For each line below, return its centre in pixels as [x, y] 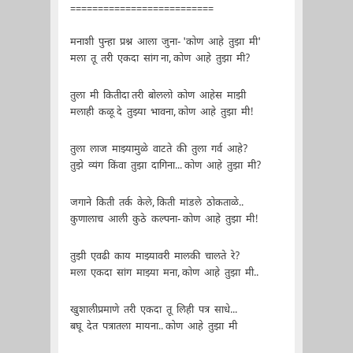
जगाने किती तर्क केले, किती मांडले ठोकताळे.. [156, 203]
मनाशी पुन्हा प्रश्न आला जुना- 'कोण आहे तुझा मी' [165, 42]
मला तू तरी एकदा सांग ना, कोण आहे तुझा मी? [160, 58]
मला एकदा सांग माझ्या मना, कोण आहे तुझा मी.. [164, 273]
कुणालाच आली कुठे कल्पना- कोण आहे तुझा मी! [164, 219]
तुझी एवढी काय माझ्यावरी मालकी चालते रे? [155, 256]
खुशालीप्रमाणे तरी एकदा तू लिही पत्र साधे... [153, 310]
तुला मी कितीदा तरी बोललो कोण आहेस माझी [158, 95]
